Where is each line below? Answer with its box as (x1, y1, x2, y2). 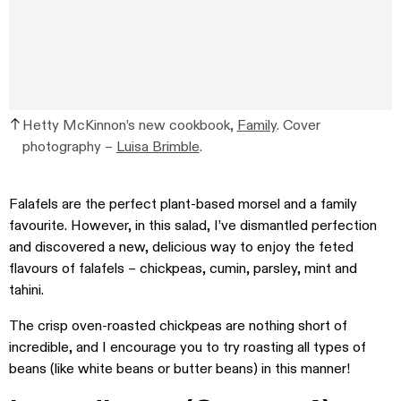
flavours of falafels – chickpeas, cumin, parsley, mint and (9, 259, 357, 278)
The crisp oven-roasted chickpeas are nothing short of (9, 316, 347, 336)
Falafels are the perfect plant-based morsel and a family (9, 194, 357, 214)
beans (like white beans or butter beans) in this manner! (9, 359, 350, 379)
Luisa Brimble (115, 137, 200, 157)
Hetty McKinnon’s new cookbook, (21, 115, 237, 135)
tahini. (9, 280, 44, 300)
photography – (21, 137, 116, 157)
